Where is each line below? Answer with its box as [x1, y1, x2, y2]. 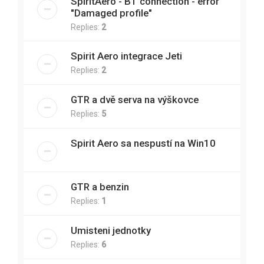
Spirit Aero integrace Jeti [71, 50, 182, 62]
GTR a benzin [71, 181, 129, 193]
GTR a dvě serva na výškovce [71, 94, 199, 105]
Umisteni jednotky [71, 225, 151, 236]
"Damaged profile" [71, 7, 152, 19]
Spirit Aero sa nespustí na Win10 [71, 137, 216, 149]
